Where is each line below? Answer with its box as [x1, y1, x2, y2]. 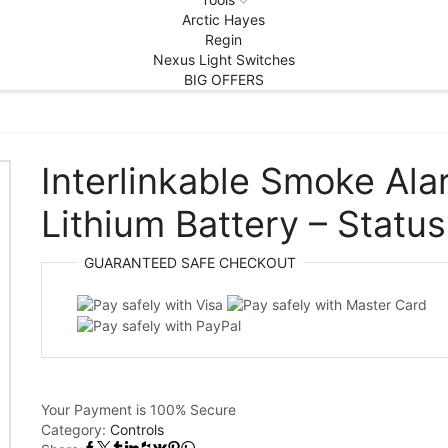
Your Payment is [40, 401, 150, 419]
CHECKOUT [214, 253, 296, 271]
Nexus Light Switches [152, 51, 295, 69]
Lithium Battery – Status [40, 201, 446, 246]
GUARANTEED [83, 253, 181, 271]
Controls [109, 421, 164, 439]
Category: [40, 421, 110, 439]
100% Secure [149, 401, 236, 419]
